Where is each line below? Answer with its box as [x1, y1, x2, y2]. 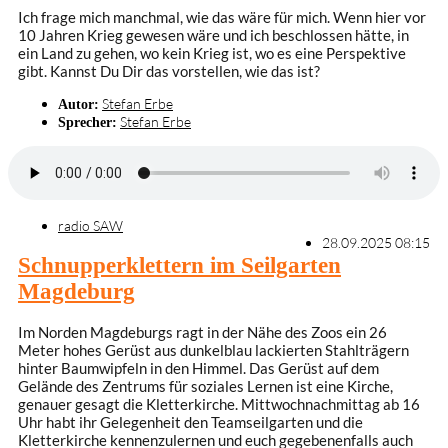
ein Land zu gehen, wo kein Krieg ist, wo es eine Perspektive [18, 44, 406, 63]
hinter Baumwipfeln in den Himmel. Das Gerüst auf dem [18, 359, 379, 378]
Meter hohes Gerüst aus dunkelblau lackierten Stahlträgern [18, 341, 409, 360]
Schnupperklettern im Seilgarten [18, 252, 341, 278]
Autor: [58, 96, 99, 113]
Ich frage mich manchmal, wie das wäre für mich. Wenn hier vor [18, 8, 426, 27]
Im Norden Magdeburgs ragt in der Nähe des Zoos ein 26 [18, 323, 387, 342]
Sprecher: [58, 114, 117, 131]
